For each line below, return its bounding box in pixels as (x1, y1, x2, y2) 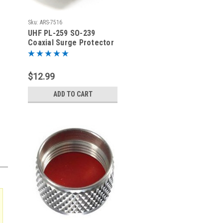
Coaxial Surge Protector (28, 38, 114, 47)
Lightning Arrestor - (28, 47, 99, 57)
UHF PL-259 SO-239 (28, 28, 96, 38)
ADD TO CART (53, 90, 93, 98)
